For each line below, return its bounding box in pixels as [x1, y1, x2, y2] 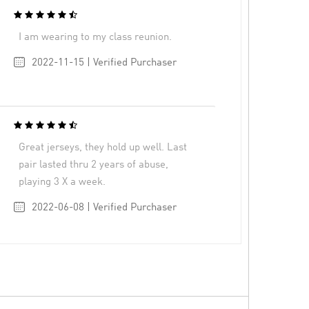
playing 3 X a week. [19, 177, 106, 188]
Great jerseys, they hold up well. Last [19, 142, 188, 153]
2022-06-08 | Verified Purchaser [31, 202, 177, 213]
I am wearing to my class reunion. [19, 32, 172, 43]
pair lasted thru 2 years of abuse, [19, 159, 169, 170]
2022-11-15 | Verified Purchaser [31, 57, 177, 68]
